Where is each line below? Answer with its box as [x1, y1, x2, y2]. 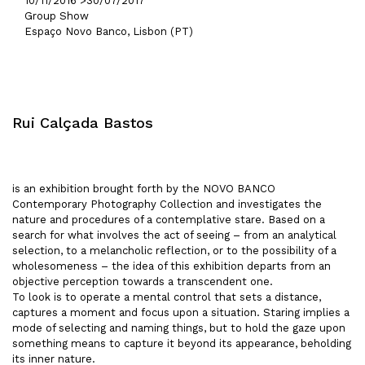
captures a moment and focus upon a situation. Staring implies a [12, 306, 350, 319]
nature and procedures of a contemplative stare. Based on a [12, 213, 325, 226]
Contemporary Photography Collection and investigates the [12, 197, 322, 210]
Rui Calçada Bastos [12, 113, 153, 131]
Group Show [24, 9, 89, 22]
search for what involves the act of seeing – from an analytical [12, 228, 336, 241]
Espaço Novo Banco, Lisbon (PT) [24, 24, 193, 37]
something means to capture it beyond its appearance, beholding [12, 336, 351, 350]
